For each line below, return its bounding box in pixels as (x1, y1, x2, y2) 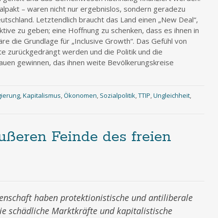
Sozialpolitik (99, 91, 135, 100)
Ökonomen (63, 91, 97, 100)
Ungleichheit (153, 91, 190, 100)
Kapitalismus (22, 91, 61, 100)
